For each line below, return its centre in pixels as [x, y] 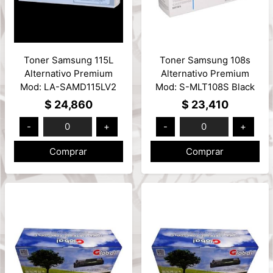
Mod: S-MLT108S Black [205, 87]
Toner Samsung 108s [205, 60]
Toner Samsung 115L [68, 60]
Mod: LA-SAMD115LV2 [68, 87]
